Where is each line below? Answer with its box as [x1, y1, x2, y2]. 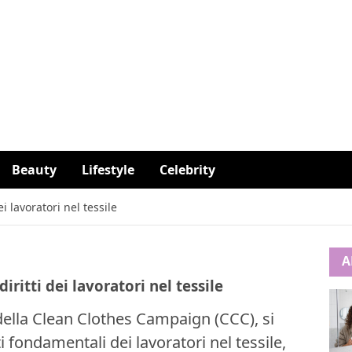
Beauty [12, 161, 57, 178]
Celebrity [159, 161, 215, 178]
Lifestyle [82, 161, 134, 178]
